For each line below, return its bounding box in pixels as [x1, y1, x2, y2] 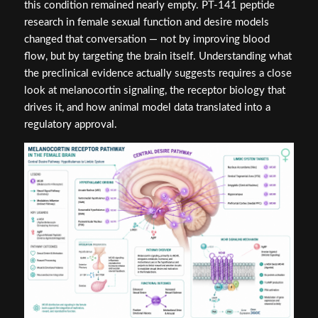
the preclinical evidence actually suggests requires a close [23, 67, 292, 79]
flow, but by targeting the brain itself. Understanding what [23, 50, 292, 62]
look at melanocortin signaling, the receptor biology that [23, 84, 285, 96]
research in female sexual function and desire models [23, 16, 269, 28]
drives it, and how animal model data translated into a [23, 102, 270, 113]
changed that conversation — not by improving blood [23, 33, 270, 45]
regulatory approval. [23, 119, 117, 130]
